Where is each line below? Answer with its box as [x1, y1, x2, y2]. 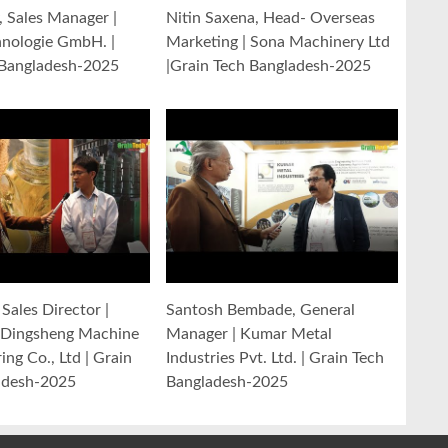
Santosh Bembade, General [166, 302, 355, 319]
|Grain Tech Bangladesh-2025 [166, 58, 371, 75]
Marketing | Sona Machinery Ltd [166, 34, 390, 51]
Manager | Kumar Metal [166, 326, 332, 343]
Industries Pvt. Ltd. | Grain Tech [166, 350, 384, 367]
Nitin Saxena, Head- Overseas [166, 10, 375, 27]
